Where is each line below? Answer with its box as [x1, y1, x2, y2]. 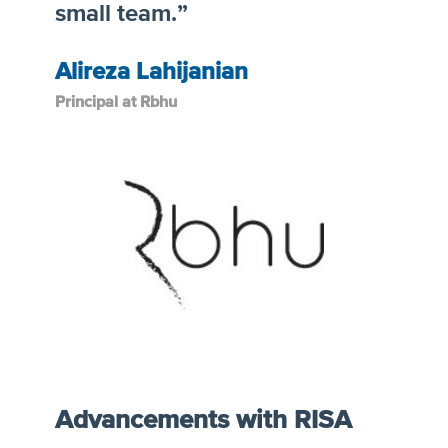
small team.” [55, 2, 188, 27]
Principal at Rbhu [55, 94, 177, 111]
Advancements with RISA [55, 408, 352, 435]
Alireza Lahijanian [55, 60, 248, 85]
